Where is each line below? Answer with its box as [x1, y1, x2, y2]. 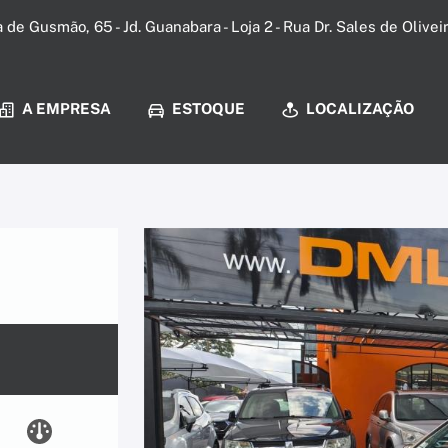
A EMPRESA [19, 100, 111, 118]
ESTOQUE [169, 100, 245, 118]
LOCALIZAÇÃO [303, 100, 414, 118]
